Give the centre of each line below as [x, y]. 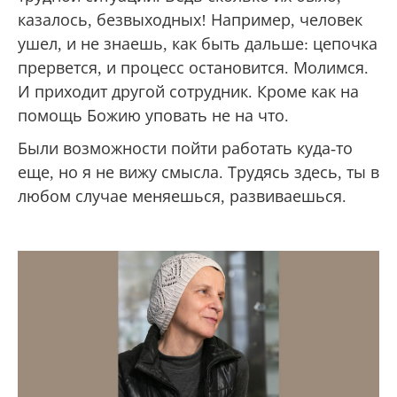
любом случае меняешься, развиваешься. [182, 196]
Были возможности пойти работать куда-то [185, 148]
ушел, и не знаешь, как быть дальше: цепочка [198, 44]
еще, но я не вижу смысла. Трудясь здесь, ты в [198, 172]
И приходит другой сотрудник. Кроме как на [188, 92]
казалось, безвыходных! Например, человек [190, 20]
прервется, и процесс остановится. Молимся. [193, 68]
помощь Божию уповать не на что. [153, 116]
